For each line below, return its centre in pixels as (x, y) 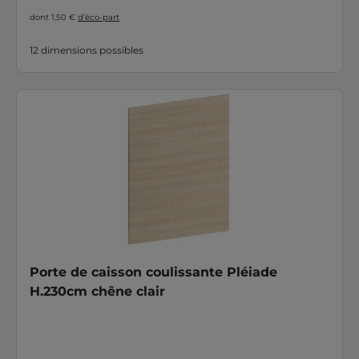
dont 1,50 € (54, 17)
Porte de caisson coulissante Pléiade (153, 272)
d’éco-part (99, 17)
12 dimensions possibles (87, 50)
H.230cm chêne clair (97, 291)
